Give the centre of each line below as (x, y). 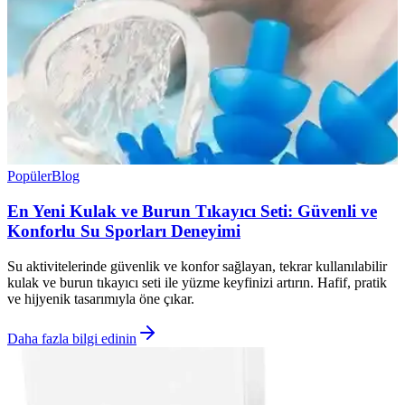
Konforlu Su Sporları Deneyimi (124, 231)
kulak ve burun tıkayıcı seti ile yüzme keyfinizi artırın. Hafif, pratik (197, 282)
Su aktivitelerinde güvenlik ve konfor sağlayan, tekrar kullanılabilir (197, 266)
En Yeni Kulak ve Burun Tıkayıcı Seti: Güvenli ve (192, 212)
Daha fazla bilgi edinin (72, 338)
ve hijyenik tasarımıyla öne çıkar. (101, 298)
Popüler (29, 176)
